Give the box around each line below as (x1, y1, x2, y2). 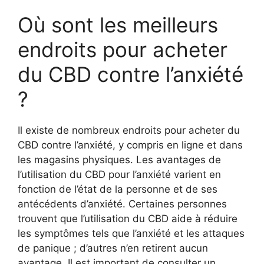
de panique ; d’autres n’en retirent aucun (18, 242, 208, 255)
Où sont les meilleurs (18, 12, 218, 38)
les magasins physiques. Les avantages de (18, 154, 221, 166)
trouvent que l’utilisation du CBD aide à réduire (18, 213, 237, 225)
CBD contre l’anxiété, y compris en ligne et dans (18, 139, 243, 151)
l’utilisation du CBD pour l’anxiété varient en (18, 169, 221, 181)
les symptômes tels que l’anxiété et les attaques (18, 227, 245, 240)
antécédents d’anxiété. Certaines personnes (18, 198, 227, 210)
